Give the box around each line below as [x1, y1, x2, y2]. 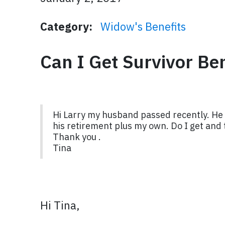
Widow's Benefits [100, 19, 186, 34]
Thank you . [53, 131, 101, 143]
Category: [40, 19, 92, 34]
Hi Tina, [40, 198, 80, 212]
